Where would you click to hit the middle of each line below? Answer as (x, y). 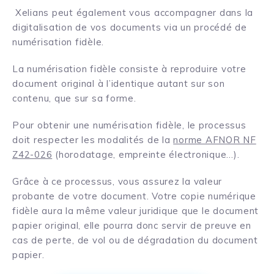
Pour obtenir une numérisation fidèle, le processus (129, 125)
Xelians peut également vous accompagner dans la (134, 13)
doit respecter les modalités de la (93, 140)
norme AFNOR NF (215, 140)
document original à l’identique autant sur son (119, 84)
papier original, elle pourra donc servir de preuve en (132, 226)
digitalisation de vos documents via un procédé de (130, 28)
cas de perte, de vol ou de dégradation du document (135, 240)
